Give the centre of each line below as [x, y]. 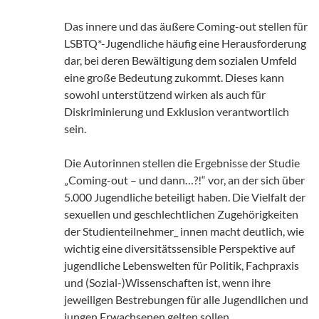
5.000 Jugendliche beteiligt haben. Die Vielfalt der [185, 197]
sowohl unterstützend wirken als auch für [165, 95]
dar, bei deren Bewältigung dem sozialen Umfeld [181, 61]
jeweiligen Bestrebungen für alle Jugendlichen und [186, 300]
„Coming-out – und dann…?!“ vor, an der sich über [184, 180]
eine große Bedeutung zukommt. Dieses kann [174, 78]
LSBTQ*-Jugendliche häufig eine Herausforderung [185, 43]
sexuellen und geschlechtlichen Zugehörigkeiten [181, 214]
